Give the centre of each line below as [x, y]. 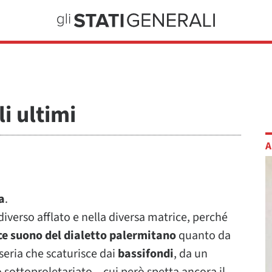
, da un [191, 254]
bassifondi [146, 254]
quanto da [203, 236]
